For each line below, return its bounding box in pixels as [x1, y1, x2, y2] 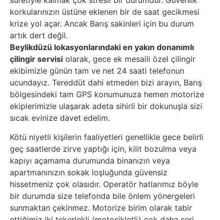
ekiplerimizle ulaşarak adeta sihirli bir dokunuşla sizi [10, 101, 202, 111]
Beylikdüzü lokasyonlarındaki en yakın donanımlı [10, 42, 194, 53]
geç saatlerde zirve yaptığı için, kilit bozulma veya [10, 143, 196, 154]
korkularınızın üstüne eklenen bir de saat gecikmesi [10, 7, 199, 17]
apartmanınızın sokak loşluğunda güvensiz [10, 167, 167, 177]
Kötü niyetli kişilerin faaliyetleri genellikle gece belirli [10, 132, 203, 142]
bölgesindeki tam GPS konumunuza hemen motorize [10, 89, 204, 100]
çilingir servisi [10, 54, 63, 64]
